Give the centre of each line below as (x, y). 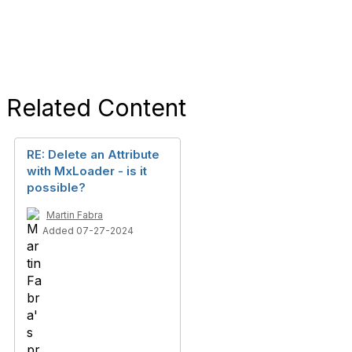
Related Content (96, 108)
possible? (56, 187)
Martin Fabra (75, 215)
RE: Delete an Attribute (93, 154)
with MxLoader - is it (87, 171)
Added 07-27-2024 (88, 231)
